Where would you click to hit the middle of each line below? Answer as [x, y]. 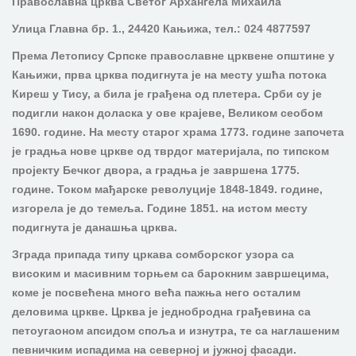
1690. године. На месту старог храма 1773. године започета [178, 132]
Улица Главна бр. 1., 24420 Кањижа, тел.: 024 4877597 [161, 29]
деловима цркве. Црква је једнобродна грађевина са [161, 311]
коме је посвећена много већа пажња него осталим [156, 292]
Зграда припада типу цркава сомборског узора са [153, 254]
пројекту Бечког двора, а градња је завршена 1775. [156, 170]
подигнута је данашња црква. [95, 227]
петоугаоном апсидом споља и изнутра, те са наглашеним [176, 331]
